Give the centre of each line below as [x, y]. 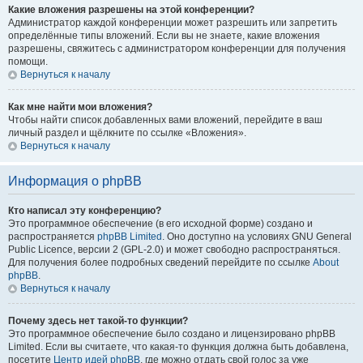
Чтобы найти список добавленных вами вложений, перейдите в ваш [165, 120]
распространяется [53, 237]
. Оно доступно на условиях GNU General [257, 237]
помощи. [28, 62]
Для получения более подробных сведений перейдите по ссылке [160, 263]
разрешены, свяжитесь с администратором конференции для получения [177, 49]
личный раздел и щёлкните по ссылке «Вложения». [127, 133]
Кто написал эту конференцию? [85, 211]
